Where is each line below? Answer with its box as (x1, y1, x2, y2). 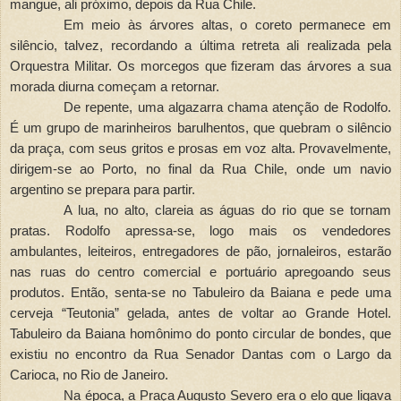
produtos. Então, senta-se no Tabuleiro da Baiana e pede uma (10, 285, 391, 300)
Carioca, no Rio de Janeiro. (10, 367, 168, 382)
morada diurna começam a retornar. (10, 79, 219, 94)
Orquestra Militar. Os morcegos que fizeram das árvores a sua (10, 58, 391, 73)
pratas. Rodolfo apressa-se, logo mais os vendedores (10, 223, 391, 238)
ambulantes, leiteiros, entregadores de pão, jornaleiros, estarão (10, 243, 391, 259)
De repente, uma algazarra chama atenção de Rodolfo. (64, 99, 391, 115)
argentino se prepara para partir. (10, 182, 195, 197)
